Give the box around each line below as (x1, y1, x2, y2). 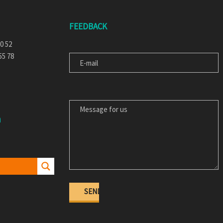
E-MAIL (69, 39, 91, 49)
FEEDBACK (69, 21, 107, 32)
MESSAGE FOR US (69, 86, 124, 96)
